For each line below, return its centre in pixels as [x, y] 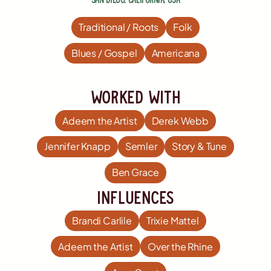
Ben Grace [135, 172]
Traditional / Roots [119, 27]
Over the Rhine [180, 246]
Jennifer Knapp [77, 146]
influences [135, 196]
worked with [135, 96]
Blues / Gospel [104, 53]
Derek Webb [180, 120]
